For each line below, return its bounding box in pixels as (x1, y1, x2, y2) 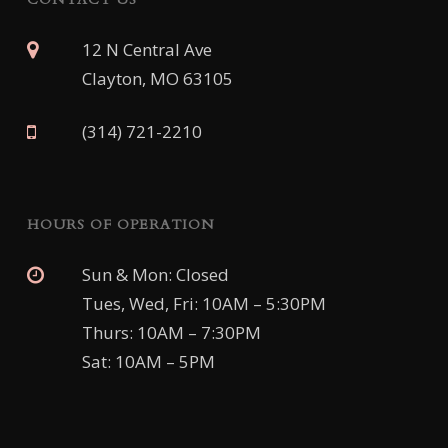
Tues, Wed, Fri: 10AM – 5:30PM (81, 292, 326, 316)
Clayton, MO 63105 (81, 67, 233, 91)
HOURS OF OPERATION (26, 215, 215, 235)
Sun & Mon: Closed (81, 263, 229, 287)
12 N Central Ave (81, 38, 212, 62)
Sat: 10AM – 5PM (81, 350, 215, 374)
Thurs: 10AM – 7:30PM (81, 321, 261, 345)
